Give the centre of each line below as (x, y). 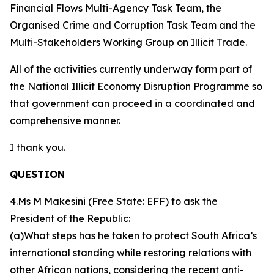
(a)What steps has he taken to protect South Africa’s (133, 235)
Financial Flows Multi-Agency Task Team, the (116, 8)
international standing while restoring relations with (131, 253)
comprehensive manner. (65, 120)
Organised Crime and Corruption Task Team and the (133, 25)
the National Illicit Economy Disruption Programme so (136, 86)
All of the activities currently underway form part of (131, 69)
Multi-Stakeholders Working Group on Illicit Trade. (128, 42)
